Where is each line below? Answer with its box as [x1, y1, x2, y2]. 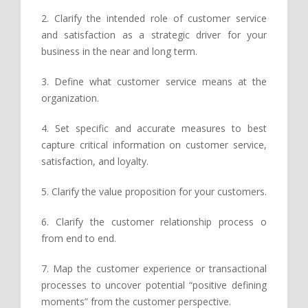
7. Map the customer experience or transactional [41, 262, 267, 276]
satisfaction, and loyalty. [41, 155, 148, 168]
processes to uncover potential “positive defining [41, 278, 267, 292]
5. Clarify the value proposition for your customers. [41, 185, 267, 199]
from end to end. [41, 232, 116, 245]
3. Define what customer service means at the [41, 75, 267, 89]
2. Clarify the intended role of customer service [41, 12, 267, 25]
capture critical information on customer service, [41, 138, 267, 152]
